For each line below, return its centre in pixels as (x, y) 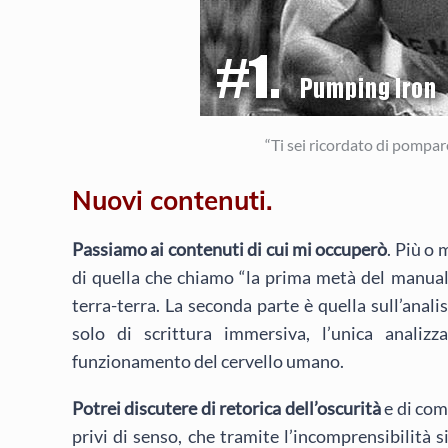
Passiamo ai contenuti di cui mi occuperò (230, 249)
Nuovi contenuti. (172, 201)
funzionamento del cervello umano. (208, 361)
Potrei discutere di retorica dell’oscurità (226, 407)
